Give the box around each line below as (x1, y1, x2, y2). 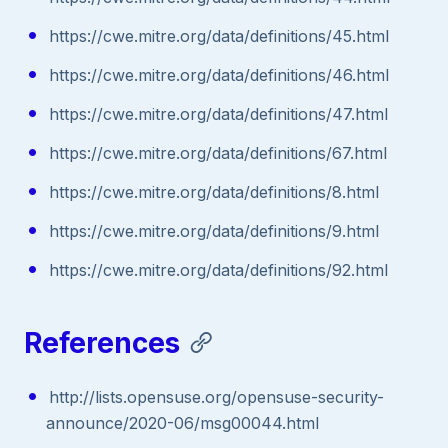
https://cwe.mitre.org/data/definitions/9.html (48, 221, 379, 242)
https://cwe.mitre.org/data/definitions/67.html (48, 143, 387, 164)
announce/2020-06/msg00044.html (46, 412, 320, 433)
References (24, 325, 180, 360)
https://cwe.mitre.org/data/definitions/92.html (48, 260, 388, 281)
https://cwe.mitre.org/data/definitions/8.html (48, 182, 379, 203)
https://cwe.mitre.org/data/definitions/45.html (48, 26, 389, 47)
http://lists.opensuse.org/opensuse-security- (48, 386, 384, 407)
